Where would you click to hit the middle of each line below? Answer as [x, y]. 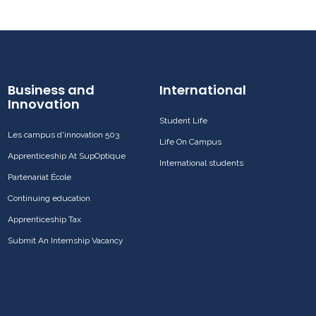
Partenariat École [39, 177]
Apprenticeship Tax [44, 219]
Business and [51, 90]
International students [201, 163]
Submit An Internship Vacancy [66, 240]
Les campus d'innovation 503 [63, 134]
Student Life [183, 120]
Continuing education [49, 198]
